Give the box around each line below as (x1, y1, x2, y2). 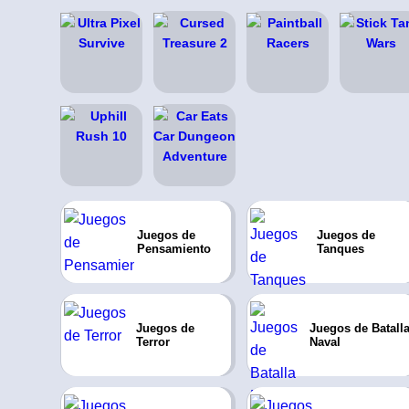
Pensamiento (136, 242, 211, 256)
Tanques (317, 242, 365, 256)
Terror (136, 335, 171, 349)
